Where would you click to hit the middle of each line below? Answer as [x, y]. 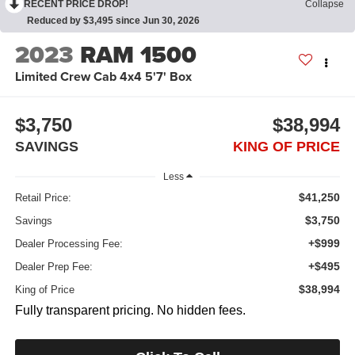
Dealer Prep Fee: [53, 267]
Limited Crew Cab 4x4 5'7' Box [103, 76]
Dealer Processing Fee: [69, 244]
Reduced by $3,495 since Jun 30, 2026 [113, 20]
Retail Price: [43, 198]
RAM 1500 [138, 54]
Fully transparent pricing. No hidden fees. [130, 311]
